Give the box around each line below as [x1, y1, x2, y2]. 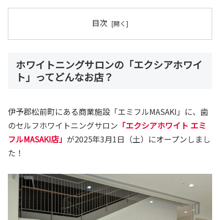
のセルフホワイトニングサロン [8, 119, 118, 132]
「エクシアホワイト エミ [118, 119, 206, 132]
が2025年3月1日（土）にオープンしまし [67, 133, 211, 145]
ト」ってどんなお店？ [16, 70, 113, 84]
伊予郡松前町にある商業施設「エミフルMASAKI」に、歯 [8, 106, 208, 118]
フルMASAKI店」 [8, 133, 67, 145]
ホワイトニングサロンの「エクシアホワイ [16, 57, 202, 72]
